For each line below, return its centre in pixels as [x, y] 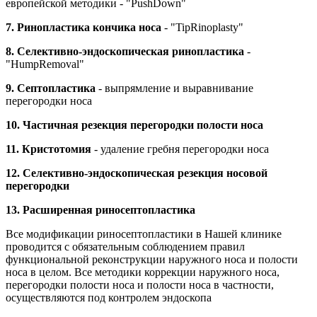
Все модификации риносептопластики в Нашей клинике [144, 234]
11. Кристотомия [48, 149]
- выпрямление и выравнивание [174, 88]
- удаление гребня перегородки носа [180, 149]
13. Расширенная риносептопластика [100, 209]
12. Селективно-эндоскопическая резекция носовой [137, 173]
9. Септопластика [51, 88]
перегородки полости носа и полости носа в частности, [140, 284]
